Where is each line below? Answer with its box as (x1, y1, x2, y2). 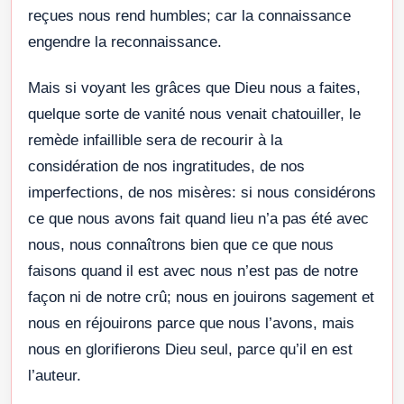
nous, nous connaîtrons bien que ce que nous (28, 235, 334, 253)
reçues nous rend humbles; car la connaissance (28, 6, 351, 24)
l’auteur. (28, 366, 81, 384)
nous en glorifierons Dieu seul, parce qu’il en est (28, 340, 353, 358)
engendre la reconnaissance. (28, 32, 222, 50)
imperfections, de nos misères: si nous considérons (28, 183, 376, 201)
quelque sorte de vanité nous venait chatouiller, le (28, 105, 361, 123)
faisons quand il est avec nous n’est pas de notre (28, 262, 358, 280)
